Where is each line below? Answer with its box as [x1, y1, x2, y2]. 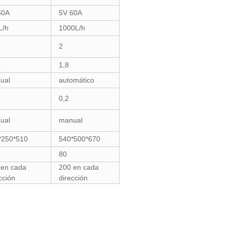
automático [59, 76, 94, 84]
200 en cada [59, 163, 99, 171]
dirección [59, 174, 88, 182]
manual [59, 116, 83, 124]
